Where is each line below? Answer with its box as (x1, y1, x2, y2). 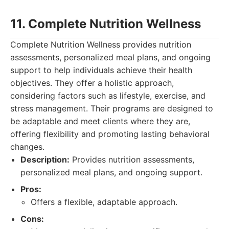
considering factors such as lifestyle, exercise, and (10, 90, 205, 101)
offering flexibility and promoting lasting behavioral (10, 129, 210, 139)
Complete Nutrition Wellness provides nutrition (10, 39, 191, 50)
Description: (20, 154, 70, 165)
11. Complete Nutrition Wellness (10, 16, 201, 31)
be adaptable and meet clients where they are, (10, 116, 190, 126)
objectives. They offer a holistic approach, (10, 78, 174, 88)
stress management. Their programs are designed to (10, 103, 213, 113)
